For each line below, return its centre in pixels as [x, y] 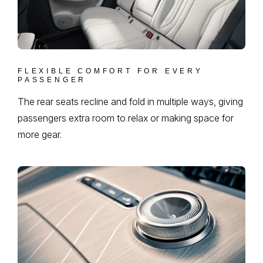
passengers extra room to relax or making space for [126, 118]
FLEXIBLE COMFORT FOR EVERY [110, 71]
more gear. [40, 134]
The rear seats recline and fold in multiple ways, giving [130, 101]
